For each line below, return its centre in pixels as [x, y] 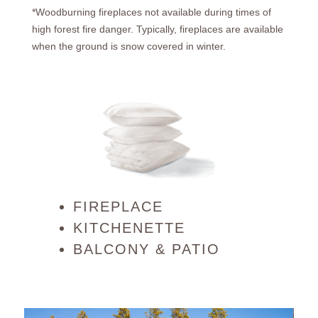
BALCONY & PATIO [146, 249]
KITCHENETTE [129, 227]
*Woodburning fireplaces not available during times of [151, 12]
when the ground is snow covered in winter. [128, 46]
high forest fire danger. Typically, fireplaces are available [157, 29]
